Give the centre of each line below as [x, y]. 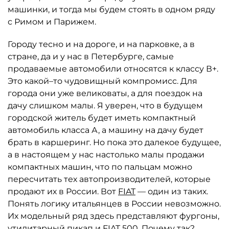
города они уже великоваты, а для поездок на [105, 93]
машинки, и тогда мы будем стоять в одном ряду [111, 9]
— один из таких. [172, 191]
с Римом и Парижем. [52, 22]
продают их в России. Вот [63, 191]
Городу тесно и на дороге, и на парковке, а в [101, 44]
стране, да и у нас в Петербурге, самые [91, 56]
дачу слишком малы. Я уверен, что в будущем [105, 106]
